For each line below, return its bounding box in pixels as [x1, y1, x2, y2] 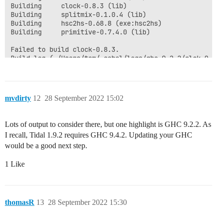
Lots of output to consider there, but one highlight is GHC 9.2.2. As [5, 120, 211, 129]
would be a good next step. [5, 141, 87, 150]
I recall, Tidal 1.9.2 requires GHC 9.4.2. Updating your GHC [5, 131, 192, 139]
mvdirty [5, 94, 31, 103]
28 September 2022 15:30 [48, 198, 127, 207]
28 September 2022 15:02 [45, 94, 124, 103]
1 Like [5, 160, 25, 169]
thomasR [5, 198, 34, 207]
